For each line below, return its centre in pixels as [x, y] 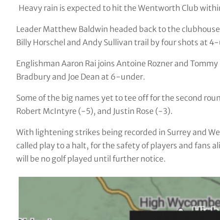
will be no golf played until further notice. [91, 158]
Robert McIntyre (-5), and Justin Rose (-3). [94, 111]
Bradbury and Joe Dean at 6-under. [81, 76]
